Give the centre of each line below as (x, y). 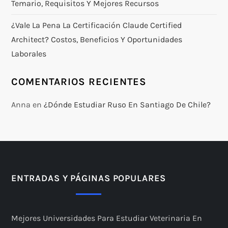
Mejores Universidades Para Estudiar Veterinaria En (107, 218)
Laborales (29, 53)
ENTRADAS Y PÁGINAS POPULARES (89, 178)
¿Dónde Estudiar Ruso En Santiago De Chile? (127, 104)
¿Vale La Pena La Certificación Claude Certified (97, 25)
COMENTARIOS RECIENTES (79, 81)
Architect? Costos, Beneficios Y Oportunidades (97, 39)
